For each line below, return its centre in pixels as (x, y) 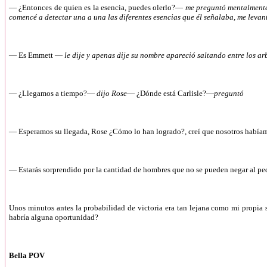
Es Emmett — (41, 55)
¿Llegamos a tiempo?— (57, 93)
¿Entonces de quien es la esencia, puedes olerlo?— (101, 7)
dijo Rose (111, 93)
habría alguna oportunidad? (54, 217)
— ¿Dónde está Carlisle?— (170, 93)
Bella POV (28, 255)
